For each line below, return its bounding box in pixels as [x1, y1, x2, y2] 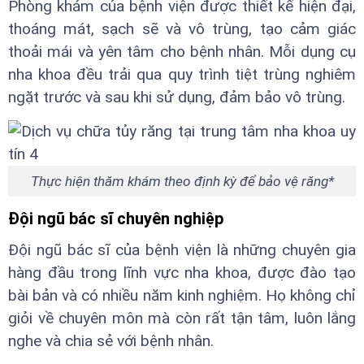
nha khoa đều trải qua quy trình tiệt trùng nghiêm [8, 64, 356, 84]
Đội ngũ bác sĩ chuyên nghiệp [8, 209, 223, 229]
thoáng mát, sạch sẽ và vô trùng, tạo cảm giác [8, 19, 356, 38]
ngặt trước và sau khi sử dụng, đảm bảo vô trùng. [8, 87, 345, 106]
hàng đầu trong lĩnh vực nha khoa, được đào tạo [8, 263, 356, 283]
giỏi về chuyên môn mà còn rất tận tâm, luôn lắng [8, 309, 356, 328]
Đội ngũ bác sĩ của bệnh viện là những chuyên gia [8, 240, 356, 260]
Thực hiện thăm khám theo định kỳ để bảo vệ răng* [30, 172, 334, 189]
